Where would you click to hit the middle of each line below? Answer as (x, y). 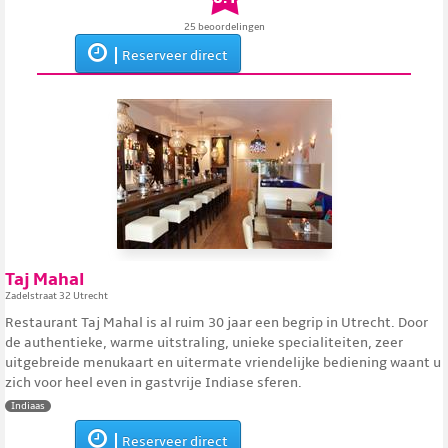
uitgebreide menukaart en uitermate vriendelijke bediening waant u (223, 362)
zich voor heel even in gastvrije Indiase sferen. (153, 382)
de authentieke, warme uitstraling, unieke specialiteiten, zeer (204, 342)
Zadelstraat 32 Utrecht (56, 296)
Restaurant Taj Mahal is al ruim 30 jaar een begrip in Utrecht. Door (216, 322)
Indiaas (28, 406)
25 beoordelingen (224, 27)
